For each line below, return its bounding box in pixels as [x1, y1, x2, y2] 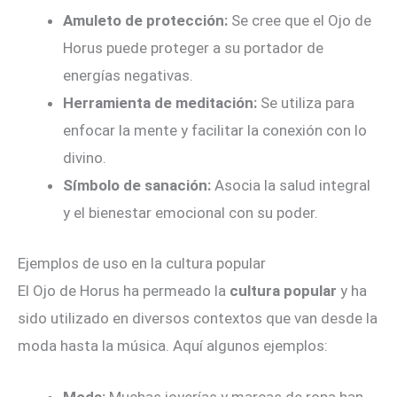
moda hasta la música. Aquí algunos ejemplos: [18, 336, 328, 354]
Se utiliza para [257, 94, 354, 113]
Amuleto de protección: [63, 12, 228, 30]
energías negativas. [63, 66, 193, 85]
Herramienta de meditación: [63, 94, 257, 113]
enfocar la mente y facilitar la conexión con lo [63, 121, 367, 140]
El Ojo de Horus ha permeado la [18, 281, 230, 300]
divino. [63, 149, 106, 167]
